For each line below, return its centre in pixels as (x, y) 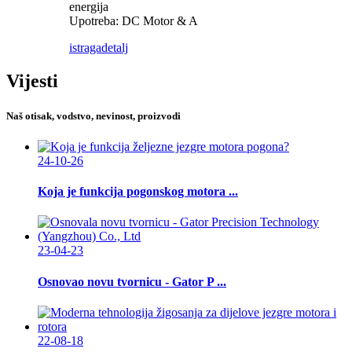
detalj (115, 48)
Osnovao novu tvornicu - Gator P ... (132, 281)
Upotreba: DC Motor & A (134, 21)
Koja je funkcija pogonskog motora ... (138, 191)
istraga (85, 48)
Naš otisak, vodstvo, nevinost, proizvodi (93, 115)
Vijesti (32, 81)
